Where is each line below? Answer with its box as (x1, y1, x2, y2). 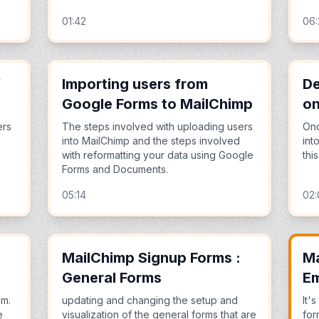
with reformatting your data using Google (61, 149, 253, 161)
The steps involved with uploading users (61, 120, 253, 132)
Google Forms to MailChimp (61, 95, 253, 113)
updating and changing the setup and (61, 294, 238, 306)
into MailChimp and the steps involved (61, 135, 240, 147)
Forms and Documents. (61, 163, 168, 175)
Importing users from (61, 75, 208, 93)
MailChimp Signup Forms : (61, 249, 241, 266)
